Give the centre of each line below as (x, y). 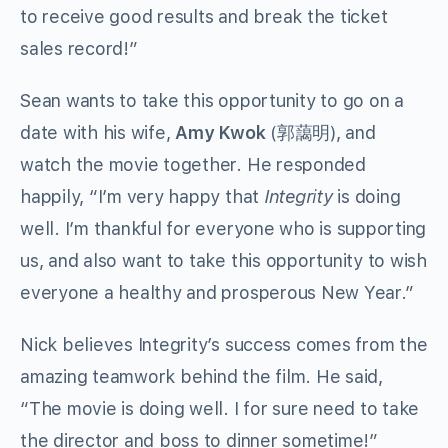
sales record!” (79, 49)
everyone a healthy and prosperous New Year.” (217, 293)
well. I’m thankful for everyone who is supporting (223, 229)
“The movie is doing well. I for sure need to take (220, 409)
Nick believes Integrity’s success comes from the (224, 345)
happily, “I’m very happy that (142, 197)
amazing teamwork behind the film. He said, (201, 377)
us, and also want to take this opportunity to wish (224, 261)
